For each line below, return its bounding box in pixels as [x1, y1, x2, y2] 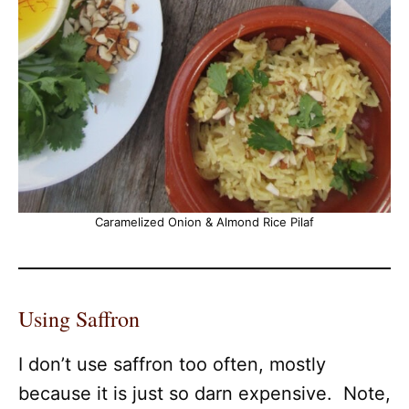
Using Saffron [18, 304, 140, 333]
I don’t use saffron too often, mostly [18, 353, 326, 375]
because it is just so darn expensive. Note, [18, 383, 391, 404]
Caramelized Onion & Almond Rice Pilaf [95, 215, 314, 229]
